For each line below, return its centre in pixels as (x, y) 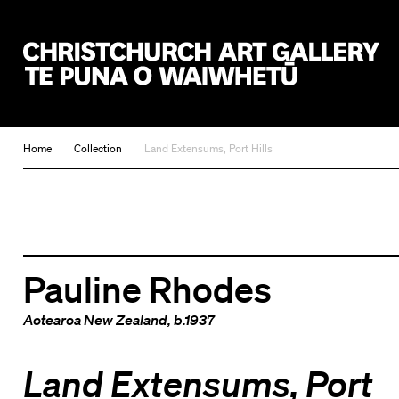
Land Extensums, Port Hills (208, 149)
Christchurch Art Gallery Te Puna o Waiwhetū (175, 95)
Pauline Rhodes (147, 288)
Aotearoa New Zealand (95, 319)
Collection (98, 149)
